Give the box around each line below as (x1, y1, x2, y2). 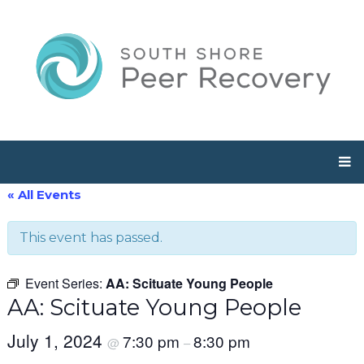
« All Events (6, 187, 81, 202)
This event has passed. (19, 230, 162, 245)
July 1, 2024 (6, 328, 107, 353)
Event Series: (24, 274, 106, 292)
